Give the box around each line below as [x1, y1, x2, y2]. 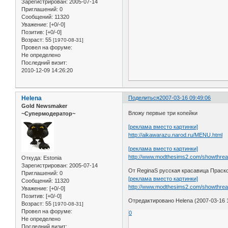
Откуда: [21, 155, 42, 161]
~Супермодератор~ [21, 110, 75, 117]
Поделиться [128, 95, 160, 101]
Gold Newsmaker [21, 103, 67, 109]
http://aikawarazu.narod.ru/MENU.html [128, 131, 223, 138]
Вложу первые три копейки [128, 109, 198, 116]
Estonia [42, 155, 62, 161]
